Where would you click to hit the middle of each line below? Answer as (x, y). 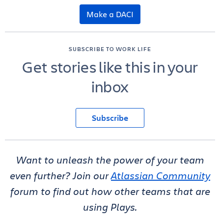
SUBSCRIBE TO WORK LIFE (110, 49)
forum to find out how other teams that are (110, 192)
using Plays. (110, 207)
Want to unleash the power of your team (110, 160)
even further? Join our (60, 176)
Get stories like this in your (110, 67)
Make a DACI (110, 14)
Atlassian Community (161, 176)
